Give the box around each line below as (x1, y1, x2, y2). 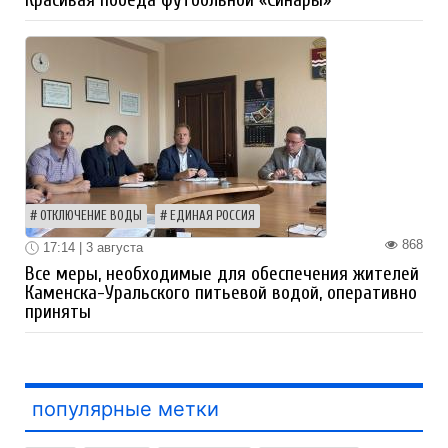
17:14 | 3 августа (39, 239, 143, 255)
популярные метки (32, 397, 219, 422)
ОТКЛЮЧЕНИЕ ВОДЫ (40, 208, 142, 223)
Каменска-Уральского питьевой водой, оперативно (25, 282, 417, 305)
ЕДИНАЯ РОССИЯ (170, 208, 255, 223)
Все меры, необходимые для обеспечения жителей (25, 263, 419, 286)
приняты (25, 301, 91, 324)
